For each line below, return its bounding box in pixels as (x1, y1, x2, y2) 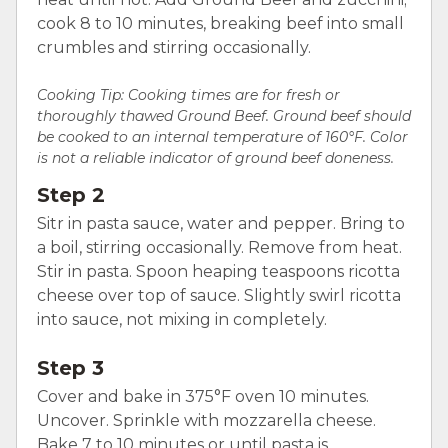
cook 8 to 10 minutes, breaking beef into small (37, 13, 404, 33)
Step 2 (37, 182, 105, 207)
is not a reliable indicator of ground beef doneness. (37, 148, 394, 167)
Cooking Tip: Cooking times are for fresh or (37, 85, 340, 104)
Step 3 (37, 355, 104, 380)
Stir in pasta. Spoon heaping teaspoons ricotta (37, 261, 400, 281)
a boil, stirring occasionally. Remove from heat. (37, 237, 402, 257)
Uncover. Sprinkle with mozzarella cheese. (37, 410, 376, 430)
